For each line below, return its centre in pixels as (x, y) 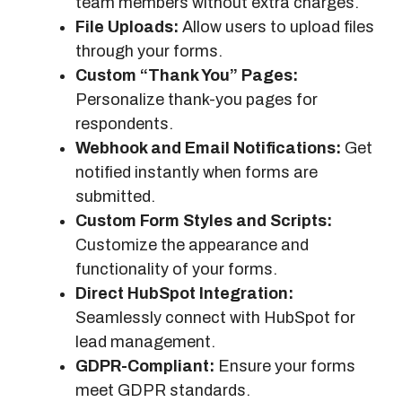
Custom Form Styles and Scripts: (204, 220)
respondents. (124, 123)
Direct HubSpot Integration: (184, 293)
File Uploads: (127, 26)
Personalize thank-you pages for (197, 99)
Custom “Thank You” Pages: (187, 75)
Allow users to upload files (276, 26)
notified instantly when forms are (197, 172)
